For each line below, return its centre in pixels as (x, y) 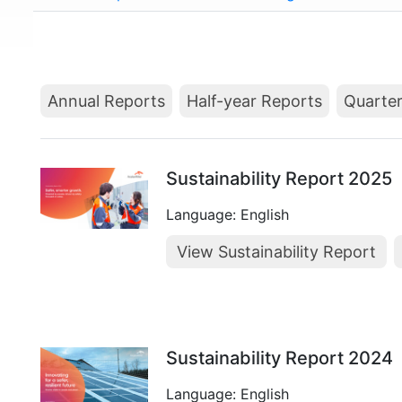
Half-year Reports (254, 101)
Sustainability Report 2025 (279, 179)
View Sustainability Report (276, 252)
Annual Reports (106, 101)
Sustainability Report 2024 (280, 358)
